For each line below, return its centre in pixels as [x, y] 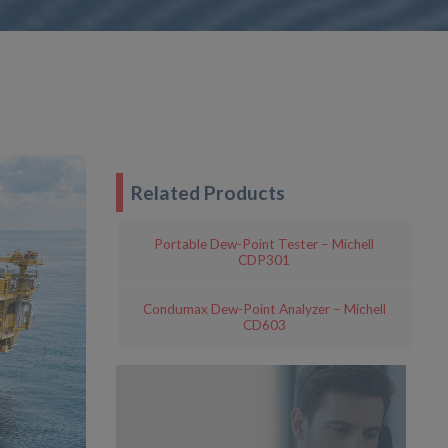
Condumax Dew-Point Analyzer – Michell [264, 309]
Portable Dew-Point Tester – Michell [264, 243]
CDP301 [264, 259]
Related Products [208, 192]
